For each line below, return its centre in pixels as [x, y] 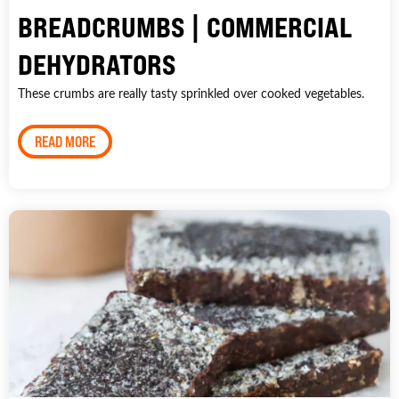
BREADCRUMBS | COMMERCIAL [185, 27]
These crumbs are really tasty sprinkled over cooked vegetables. [191, 93]
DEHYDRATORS [97, 64]
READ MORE [65, 141]
